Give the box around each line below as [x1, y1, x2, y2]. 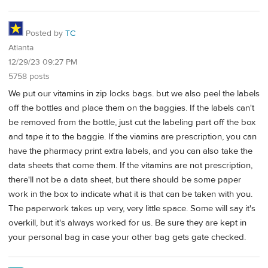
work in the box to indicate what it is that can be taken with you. [8, 188, 252, 200]
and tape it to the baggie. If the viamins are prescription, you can [8, 130, 257, 142]
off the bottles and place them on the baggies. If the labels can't [8, 102, 254, 114]
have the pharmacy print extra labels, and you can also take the [8, 145, 252, 157]
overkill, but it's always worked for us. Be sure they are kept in [8, 217, 246, 229]
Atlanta [8, 42, 33, 53]
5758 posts [8, 71, 50, 82]
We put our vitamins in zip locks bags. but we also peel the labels [8, 87, 260, 99]
